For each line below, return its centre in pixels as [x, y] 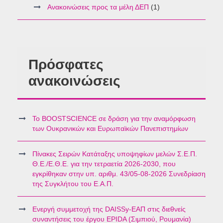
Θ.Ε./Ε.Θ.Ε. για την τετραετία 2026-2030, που [104, 164]
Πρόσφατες [66, 65]
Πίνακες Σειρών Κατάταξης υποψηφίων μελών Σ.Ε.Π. [115, 154]
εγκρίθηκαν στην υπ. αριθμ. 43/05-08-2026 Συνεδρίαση [119, 174]
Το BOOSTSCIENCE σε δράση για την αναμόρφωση [114, 119]
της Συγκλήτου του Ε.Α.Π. [73, 184]
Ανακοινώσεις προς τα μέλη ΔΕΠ [98, 7]
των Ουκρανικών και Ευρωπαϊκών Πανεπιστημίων [110, 129]
